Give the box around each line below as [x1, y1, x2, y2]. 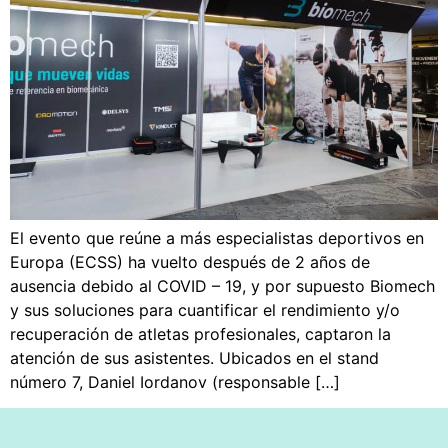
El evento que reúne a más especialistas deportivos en [10, 227, 424, 248]
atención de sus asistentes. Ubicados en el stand [10, 347, 379, 368]
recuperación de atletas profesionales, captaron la [10, 323, 391, 344]
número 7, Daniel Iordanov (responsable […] [10, 371, 340, 392]
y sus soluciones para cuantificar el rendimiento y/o [10, 299, 400, 320]
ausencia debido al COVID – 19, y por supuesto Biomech [10, 275, 435, 296]
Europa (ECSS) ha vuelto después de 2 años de [10, 251, 370, 272]
